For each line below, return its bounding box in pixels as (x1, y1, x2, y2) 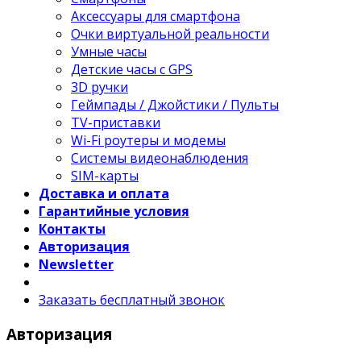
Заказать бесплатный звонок (39, 291, 225, 309)
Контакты (39, 220, 106, 239)
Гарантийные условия (39, 202, 189, 221)
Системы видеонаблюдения (71, 149, 248, 168)
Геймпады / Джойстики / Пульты (71, 96, 279, 114)
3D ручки (71, 78, 128, 97)
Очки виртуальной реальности (71, 25, 269, 44)
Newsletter (39, 255, 114, 274)
